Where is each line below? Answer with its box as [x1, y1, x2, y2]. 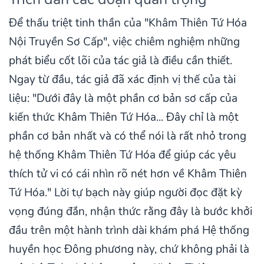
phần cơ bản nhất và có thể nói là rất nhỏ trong [9, 128, 246, 144]
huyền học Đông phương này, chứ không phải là [9, 242, 249, 258]
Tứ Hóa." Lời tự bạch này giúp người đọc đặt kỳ [9, 185, 242, 201]
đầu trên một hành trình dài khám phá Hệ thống [9, 223, 249, 239]
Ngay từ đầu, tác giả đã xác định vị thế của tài [9, 72, 236, 88]
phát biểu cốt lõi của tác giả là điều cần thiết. [9, 53, 232, 69]
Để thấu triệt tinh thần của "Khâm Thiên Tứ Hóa [9, 15, 247, 31]
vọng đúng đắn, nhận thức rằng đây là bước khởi [9, 204, 252, 220]
